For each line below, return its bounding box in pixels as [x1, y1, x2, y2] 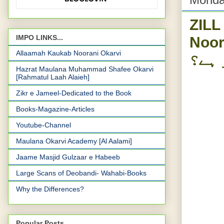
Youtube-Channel [16, 120, 71, 129]
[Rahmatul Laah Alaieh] [16, 72, 89, 81]
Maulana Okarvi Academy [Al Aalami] [16, 136, 132, 145]
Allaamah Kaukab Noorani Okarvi [16, 48, 121, 57]
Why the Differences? [16, 184, 84, 193]
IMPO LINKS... [16, 33, 63, 41]
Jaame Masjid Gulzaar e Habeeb [16, 152, 120, 161]
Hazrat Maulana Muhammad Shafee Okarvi [16, 64, 153, 73]
